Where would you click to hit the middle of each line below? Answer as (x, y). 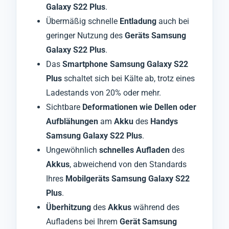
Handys (164, 121)
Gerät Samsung (148, 221)
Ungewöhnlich (73, 150)
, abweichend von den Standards (128, 164)
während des (155, 207)
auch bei (173, 21)
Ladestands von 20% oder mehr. (104, 93)
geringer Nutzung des (85, 35)
